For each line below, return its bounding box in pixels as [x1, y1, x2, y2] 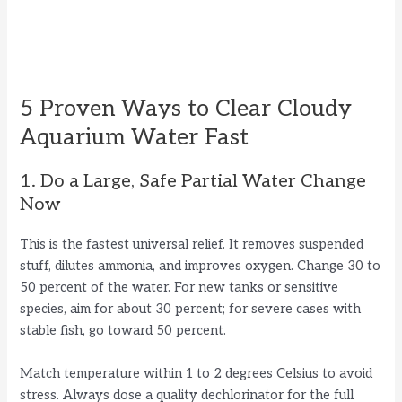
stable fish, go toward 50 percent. [20, 323, 227, 339]
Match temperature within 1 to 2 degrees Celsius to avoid [20, 365, 373, 381]
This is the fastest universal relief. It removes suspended [20, 237, 364, 253]
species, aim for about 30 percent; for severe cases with [20, 301, 362, 318]
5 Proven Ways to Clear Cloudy [20, 95, 353, 123]
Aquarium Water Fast [20, 124, 249, 152]
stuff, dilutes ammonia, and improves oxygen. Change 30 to [20, 258, 381, 275]
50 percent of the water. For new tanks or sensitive [20, 280, 339, 296]
